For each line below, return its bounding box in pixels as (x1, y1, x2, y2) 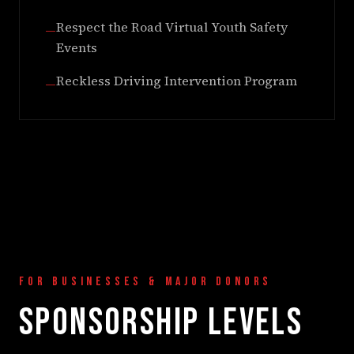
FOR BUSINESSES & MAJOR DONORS (19, 273, 273, 289)
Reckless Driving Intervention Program (56, 71, 297, 89)
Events (56, 38, 97, 56)
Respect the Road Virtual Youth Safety (56, 17, 288, 36)
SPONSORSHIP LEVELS (19, 299, 303, 345)
